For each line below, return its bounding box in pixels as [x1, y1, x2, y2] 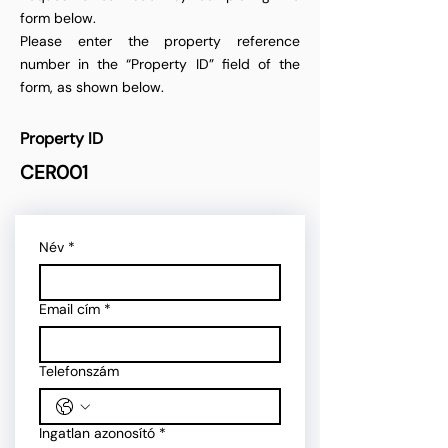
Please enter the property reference [20, 32, 300, 50]
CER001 [20, 160, 88, 185]
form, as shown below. [20, 78, 164, 96]
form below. [20, 9, 96, 27]
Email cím [39, 300, 100, 318]
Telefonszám [39, 362, 119, 380]
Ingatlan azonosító [39, 424, 155, 442]
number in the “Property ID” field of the [20, 55, 300, 73]
